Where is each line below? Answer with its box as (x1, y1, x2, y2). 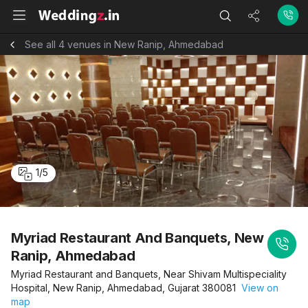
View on (236, 282, 278, 294)
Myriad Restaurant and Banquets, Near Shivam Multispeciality (11, 268, 287, 280)
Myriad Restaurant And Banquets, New (11, 230, 264, 246)
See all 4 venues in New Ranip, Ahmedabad (25, 38, 223, 50)
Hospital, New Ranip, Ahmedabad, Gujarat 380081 (11, 282, 236, 294)
